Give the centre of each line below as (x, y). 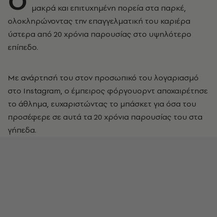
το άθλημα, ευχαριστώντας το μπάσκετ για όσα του (102, 104)
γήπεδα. (22, 130)
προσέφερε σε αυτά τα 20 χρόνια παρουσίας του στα (105, 117)
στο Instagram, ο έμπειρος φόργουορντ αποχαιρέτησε (108, 91)
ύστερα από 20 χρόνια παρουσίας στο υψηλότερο (100, 34)
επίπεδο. (23, 47)
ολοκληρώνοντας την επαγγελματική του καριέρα (99, 21)
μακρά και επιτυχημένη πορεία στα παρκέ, (109, 8)
